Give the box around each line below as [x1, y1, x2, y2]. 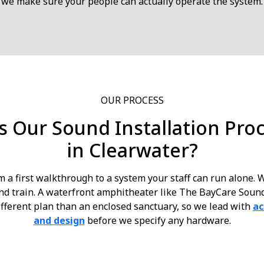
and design [33, 214, 85, 227]
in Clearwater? [66, 137, 198, 163]
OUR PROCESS [100, 94, 164, 107]
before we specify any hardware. [84, 214, 231, 227]
